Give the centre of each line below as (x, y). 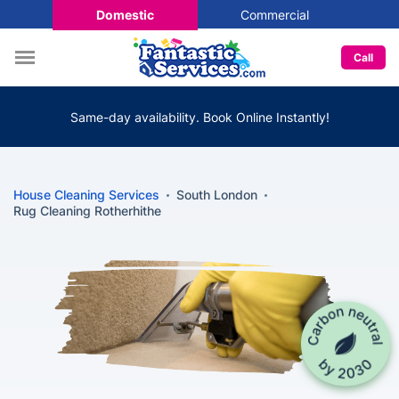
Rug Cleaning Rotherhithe (87, 211)
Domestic (125, 14)
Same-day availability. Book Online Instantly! (199, 117)
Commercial (274, 14)
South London (217, 195)
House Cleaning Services (86, 195)
